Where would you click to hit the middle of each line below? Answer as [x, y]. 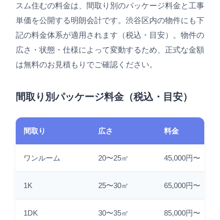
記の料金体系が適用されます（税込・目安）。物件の [110, 35]
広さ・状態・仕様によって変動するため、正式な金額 [110, 50]
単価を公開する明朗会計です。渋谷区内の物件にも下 [110, 21]
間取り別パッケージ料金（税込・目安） [104, 97]
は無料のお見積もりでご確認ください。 [86, 65]
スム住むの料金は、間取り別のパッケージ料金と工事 [110, 6]
